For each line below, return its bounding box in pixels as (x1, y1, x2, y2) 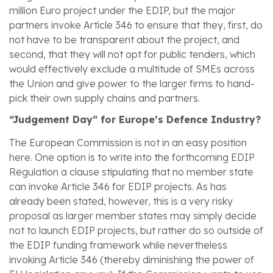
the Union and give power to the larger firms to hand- (9, 77, 255, 90)
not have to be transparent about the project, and (9, 33, 239, 46)
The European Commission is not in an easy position (9, 136, 247, 149)
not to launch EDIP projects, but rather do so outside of (9, 224, 263, 237)
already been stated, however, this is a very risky (9, 195, 233, 208)
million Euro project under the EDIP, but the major (9, 4, 235, 16)
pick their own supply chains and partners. (9, 91, 200, 104)
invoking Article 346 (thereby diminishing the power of (9, 253, 254, 266)
